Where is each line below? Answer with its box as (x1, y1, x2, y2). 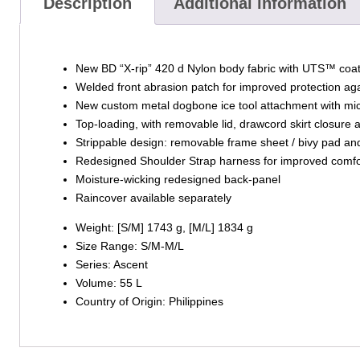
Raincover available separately (75, 190, 231, 204)
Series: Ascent (75, 258, 148, 272)
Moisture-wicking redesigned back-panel (75, 172, 280, 186)
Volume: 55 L (75, 276, 142, 290)
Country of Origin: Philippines (75, 295, 223, 309)
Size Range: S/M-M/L (75, 239, 184, 253)
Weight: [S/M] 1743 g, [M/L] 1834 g (75, 221, 253, 235)
